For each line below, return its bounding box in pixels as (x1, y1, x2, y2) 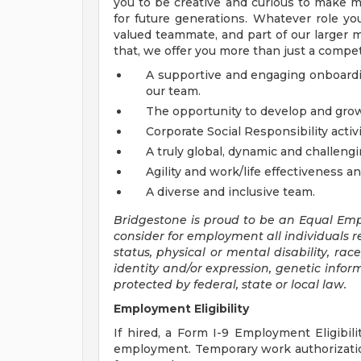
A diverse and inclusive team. (146, 185, 315, 199)
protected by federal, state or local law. (114, 277, 346, 292)
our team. (146, 84, 201, 98)
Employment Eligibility (114, 301, 249, 316)
